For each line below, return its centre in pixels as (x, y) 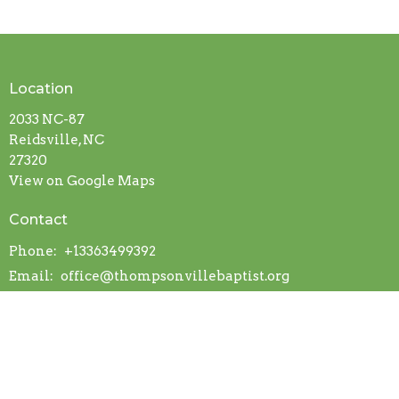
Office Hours (54, 314)
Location (41, 88)
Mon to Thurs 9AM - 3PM (90, 345)
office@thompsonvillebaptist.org (175, 276)
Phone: (34, 251)
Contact (38, 220)
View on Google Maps (82, 181)
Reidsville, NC (57, 140)
